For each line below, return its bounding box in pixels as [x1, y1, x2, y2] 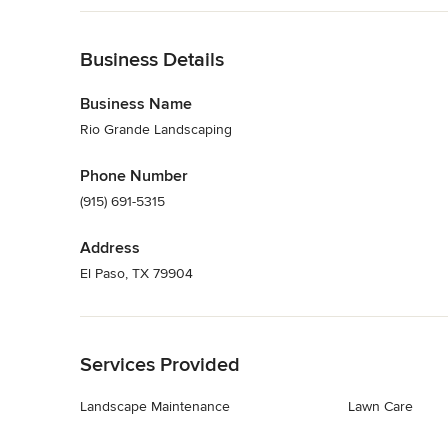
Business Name [80, 94, 192, 114]
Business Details [80, 48, 224, 72]
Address [80, 238, 140, 258]
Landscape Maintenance [80, 398, 230, 415]
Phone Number [80, 166, 188, 186]
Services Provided [80, 353, 240, 377]
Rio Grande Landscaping [80, 121, 232, 138]
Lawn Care [347, 398, 413, 415]
